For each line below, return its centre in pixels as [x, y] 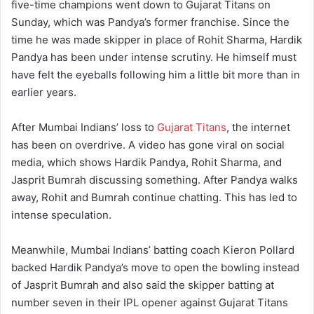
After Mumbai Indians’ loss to [84, 127]
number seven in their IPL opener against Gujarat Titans [150, 302]
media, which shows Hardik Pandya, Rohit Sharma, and [146, 162]
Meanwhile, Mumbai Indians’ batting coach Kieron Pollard [153, 250]
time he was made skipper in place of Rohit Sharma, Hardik [157, 39]
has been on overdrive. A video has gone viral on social [148, 144]
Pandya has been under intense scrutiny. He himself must [154, 57]
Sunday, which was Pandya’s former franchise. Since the [150, 22]
